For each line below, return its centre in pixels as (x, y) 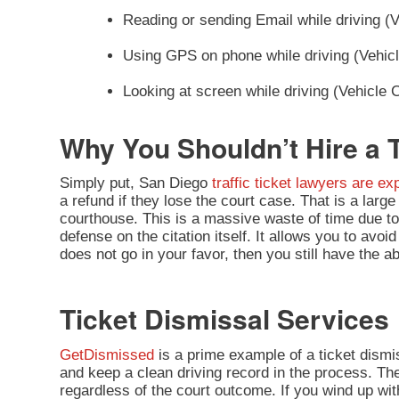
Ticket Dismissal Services (224, 319)
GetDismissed (107, 354)
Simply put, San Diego (136, 183)
